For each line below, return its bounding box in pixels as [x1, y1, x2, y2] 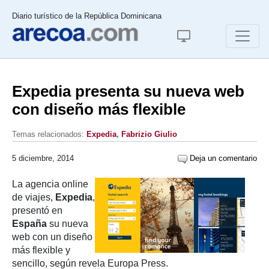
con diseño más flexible [12, 101, 186, 118]
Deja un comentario [187, 154, 257, 163]
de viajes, [12, 192, 55, 202]
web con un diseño [12, 232, 92, 242]
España [12, 219, 47, 229]
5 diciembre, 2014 [12, 154, 74, 163]
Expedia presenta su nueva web [12, 83, 244, 100]
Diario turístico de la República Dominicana [12, 11, 162, 20]
